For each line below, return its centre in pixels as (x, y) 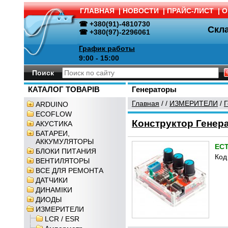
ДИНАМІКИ (54, 190)
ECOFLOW (54, 114)
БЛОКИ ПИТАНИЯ (66, 151)
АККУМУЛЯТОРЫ (65, 141)
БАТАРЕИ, (53, 133)
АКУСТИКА (54, 124)
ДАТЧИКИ (52, 180)
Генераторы (154, 90)
